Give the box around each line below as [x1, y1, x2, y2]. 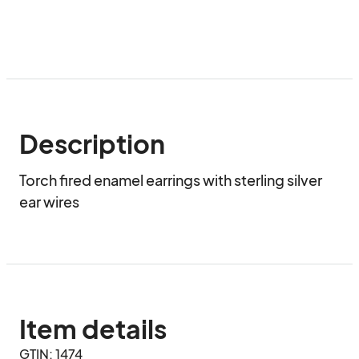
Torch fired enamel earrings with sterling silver [19, 171, 322, 189]
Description [19, 127, 165, 159]
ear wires [19, 192, 79, 211]
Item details [19, 313, 167, 345]
